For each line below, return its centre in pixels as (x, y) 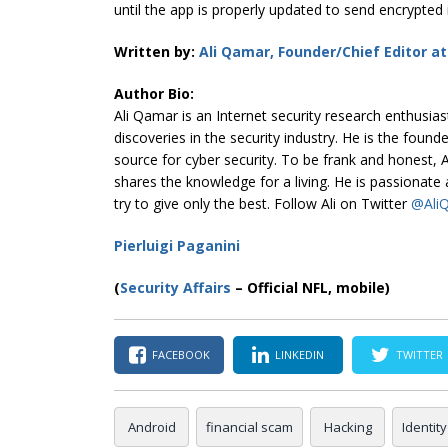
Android (151, 426)
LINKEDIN (299, 354)
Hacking (347, 426)
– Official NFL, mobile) (310, 287)
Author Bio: (154, 93)
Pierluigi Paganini (177, 245)
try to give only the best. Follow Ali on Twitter (262, 203)
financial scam (249, 426)
